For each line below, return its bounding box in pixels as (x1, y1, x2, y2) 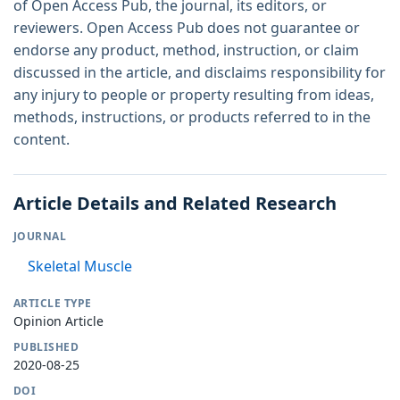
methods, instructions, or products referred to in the (13, 106, 371, 127)
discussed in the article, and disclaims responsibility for (13, 62, 386, 82)
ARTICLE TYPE (13, 295, 92, 311)
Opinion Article (13, 312, 104, 329)
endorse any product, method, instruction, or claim (13, 39, 359, 60)
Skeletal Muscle (28, 255, 132, 276)
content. (13, 129, 70, 149)
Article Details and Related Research (13, 190, 337, 215)
